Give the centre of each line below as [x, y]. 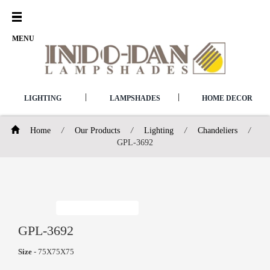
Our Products [97, 130]
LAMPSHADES [135, 98]
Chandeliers [218, 130]
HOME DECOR [228, 98]
